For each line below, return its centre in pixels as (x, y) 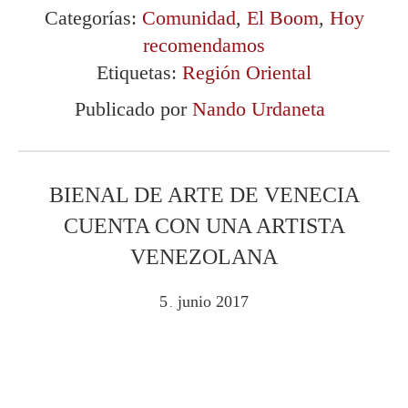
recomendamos (204, 45)
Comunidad (189, 17)
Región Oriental (247, 72)
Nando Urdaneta (258, 108)
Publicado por (133, 108)
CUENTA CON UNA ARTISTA (204, 225)
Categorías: (93, 17)
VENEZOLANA (204, 256)
